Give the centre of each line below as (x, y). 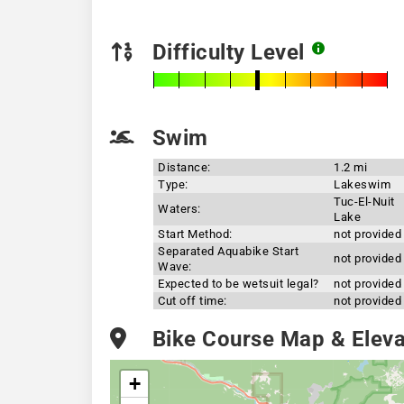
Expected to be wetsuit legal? (239, 284)
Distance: (184, 167)
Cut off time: (193, 301)
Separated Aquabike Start (228, 251)
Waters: (179, 209)
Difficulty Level (228, 52)
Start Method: (195, 234)
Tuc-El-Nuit (364, 202)
